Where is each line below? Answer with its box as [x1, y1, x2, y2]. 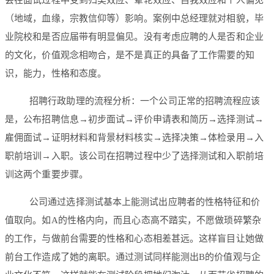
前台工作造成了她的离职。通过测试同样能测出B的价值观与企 [5, 251, 261, 262]
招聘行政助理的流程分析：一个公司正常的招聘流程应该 [29, 95, 261, 106]
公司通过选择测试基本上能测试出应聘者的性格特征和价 [29, 196, 261, 207]
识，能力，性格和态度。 [5, 68, 107, 78]
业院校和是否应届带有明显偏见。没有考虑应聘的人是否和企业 [5, 31, 264, 42]
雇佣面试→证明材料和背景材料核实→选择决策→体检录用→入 [5, 132, 264, 143]
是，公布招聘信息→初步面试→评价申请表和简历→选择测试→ [5, 114, 264, 124]
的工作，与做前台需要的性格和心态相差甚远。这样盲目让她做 [5, 233, 264, 243]
